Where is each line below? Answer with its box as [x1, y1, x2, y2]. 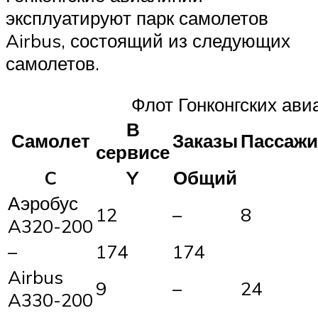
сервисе [96, 140, 170, 163]
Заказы [172, 128, 238, 152]
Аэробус [8, 191, 78, 214]
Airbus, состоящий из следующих [6, 29, 290, 53]
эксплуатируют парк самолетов [6, 6, 268, 30]
